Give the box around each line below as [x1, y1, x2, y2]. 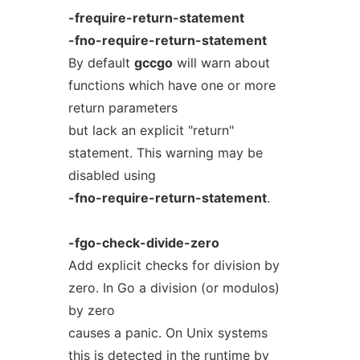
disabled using [67, 167, 156, 183]
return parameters [67, 100, 178, 116]
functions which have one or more [67, 77, 276, 93]
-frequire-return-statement [67, 10, 244, 26]
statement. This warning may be [67, 145, 263, 161]
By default [67, 55, 134, 71]
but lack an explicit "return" [67, 122, 234, 138]
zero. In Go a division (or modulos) [67, 280, 280, 296]
